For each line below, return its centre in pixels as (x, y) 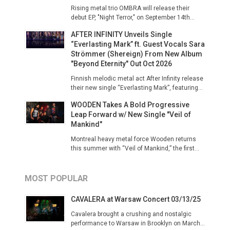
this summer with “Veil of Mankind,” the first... (135, 148)
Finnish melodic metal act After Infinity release (137, 79)
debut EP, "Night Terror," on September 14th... (133, 17)
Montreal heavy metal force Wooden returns (133, 139)
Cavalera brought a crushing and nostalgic (131, 214)
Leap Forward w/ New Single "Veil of (131, 114)
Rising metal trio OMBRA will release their (130, 8)
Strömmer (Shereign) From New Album (137, 54)
